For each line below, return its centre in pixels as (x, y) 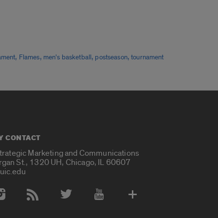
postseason (111, 58)
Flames (29, 58)
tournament (147, 58)
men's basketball (67, 58)
